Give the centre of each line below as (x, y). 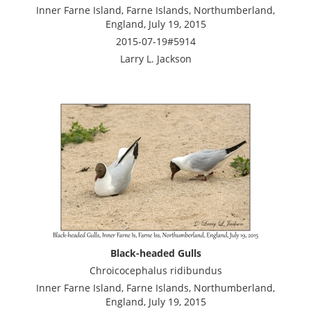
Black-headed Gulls (155, 253)
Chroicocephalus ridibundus (155, 270)
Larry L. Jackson (155, 58)
